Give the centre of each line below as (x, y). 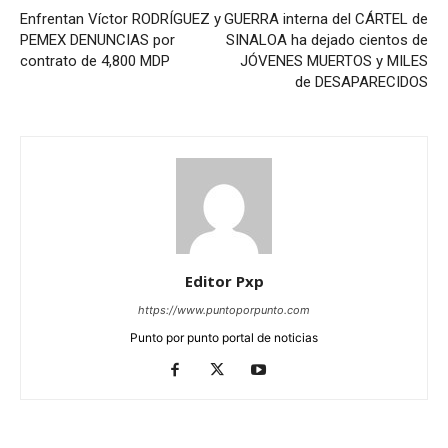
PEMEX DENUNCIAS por (97, 39)
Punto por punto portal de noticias (224, 337)
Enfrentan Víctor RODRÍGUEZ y (120, 18)
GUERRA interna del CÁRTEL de (326, 18)
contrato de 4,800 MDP (95, 60)
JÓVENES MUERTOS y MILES (334, 60)
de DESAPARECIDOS (361, 81)
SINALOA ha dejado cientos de (327, 39)
